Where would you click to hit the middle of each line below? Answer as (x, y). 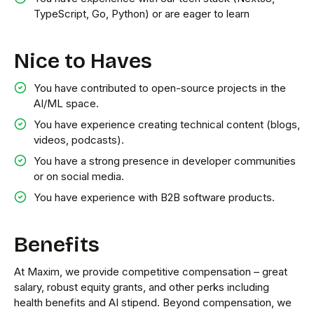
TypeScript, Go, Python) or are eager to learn (142, 14)
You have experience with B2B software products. (154, 197)
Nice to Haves (83, 61)
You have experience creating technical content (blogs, (167, 124)
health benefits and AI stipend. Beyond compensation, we (153, 302)
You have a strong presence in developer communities (165, 161)
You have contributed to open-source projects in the (160, 88)
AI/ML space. (66, 103)
